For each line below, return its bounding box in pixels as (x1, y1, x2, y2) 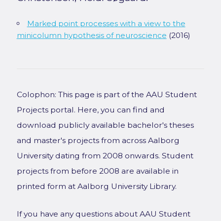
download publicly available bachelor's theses (16, 120, 194, 130)
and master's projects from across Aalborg (16, 136, 180, 146)
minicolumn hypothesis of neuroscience (16, 31, 167, 40)
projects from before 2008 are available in (16, 166, 179, 176)
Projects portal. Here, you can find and (16, 105, 165, 115)
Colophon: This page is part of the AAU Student (16, 90, 197, 100)
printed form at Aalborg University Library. (16, 182, 177, 191)
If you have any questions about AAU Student (16, 209, 190, 219)
